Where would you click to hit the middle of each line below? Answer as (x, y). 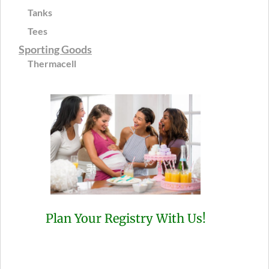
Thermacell (52, 64)
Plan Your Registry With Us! (125, 219)
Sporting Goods (55, 50)
